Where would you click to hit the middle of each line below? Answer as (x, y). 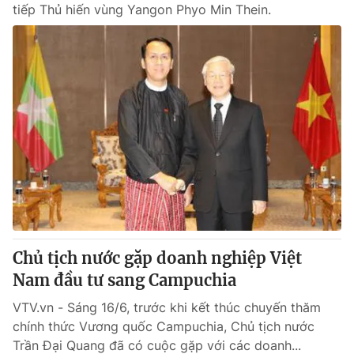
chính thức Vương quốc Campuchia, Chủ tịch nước (164, 326)
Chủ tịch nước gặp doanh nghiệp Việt (157, 258)
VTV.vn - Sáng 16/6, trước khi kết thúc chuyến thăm (167, 307)
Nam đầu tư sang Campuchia (124, 280)
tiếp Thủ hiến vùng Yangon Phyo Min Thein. (142, 9)
